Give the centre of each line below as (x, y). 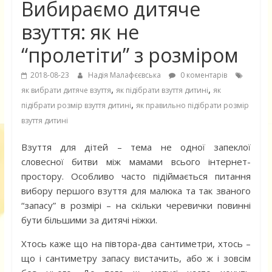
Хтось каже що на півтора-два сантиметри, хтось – (136, 244)
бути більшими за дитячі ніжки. (89, 220)
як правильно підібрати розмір (192, 106)
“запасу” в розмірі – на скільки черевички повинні (136, 206)
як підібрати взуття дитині (162, 90)
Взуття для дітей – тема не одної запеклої (136, 147)
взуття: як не (80, 32)
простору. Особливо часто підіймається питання (136, 176)
